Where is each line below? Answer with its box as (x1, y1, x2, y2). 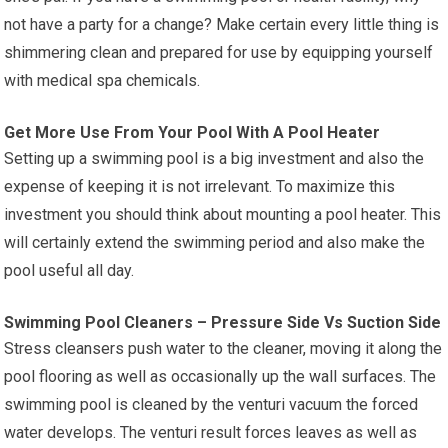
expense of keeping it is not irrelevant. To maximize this (4, 176, 396, 196)
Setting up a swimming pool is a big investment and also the (4, 148, 425, 168)
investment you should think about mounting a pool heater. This (4, 204, 442, 224)
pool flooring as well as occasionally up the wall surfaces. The (4, 366, 437, 386)
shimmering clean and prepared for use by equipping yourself (4, 42, 434, 62)
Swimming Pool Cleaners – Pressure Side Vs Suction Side (4, 312, 442, 332)
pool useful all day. (4, 260, 135, 280)
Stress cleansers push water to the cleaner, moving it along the (4, 338, 443, 358)
